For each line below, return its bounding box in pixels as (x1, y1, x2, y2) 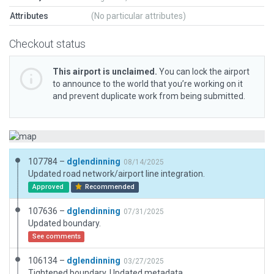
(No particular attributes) (91, 11, 186, 21)
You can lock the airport (157, 67, 250, 76)
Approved (32, 183, 65, 191)
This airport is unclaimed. (53, 67, 157, 76)
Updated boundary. (28, 218, 101, 228)
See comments (32, 232, 81, 240)
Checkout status (9, 37, 86, 50)
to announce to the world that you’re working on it (53, 79, 243, 89)
